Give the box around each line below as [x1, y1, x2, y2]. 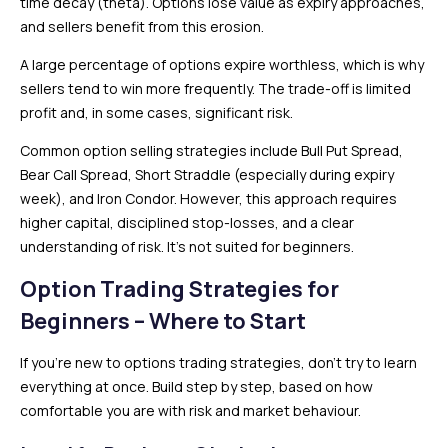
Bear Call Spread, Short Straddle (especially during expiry [20, 164, 394, 184]
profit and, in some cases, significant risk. [20, 102, 293, 122]
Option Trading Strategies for [20, 273, 339, 304]
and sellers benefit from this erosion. [20, 16, 264, 36]
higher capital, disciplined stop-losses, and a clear [20, 212, 354, 232]
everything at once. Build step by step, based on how [20, 376, 373, 396]
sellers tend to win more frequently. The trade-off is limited [20, 78, 411, 98]
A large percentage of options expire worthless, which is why [20, 54, 424, 74]
